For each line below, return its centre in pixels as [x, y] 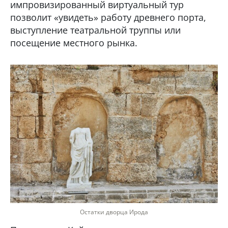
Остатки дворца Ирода [114, 212]
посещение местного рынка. [74, 42]
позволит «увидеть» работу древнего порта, [108, 17]
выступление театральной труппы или [95, 30]
